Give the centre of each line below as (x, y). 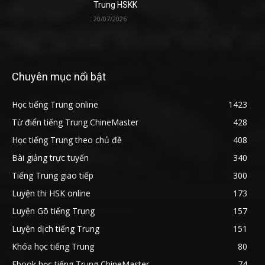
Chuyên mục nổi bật (59, 76)
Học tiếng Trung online (55, 104)
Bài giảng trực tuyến (50, 157)
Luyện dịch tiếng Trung (56, 228)
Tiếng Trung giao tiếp (53, 175)
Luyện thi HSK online (51, 193)
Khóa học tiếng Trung (53, 246)
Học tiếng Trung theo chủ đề (67, 140)
